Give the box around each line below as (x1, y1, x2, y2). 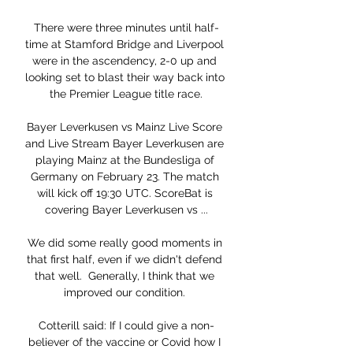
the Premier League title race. (50, 87, 203, 101)
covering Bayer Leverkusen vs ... (44, 203, 208, 217)
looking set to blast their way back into (24, 71, 225, 84)
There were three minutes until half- (33, 21, 219, 35)
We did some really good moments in (27, 236, 222, 250)
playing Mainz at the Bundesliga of (35, 154, 214, 167)
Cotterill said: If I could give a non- (38, 319, 214, 333)
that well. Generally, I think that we (35, 269, 214, 283)
